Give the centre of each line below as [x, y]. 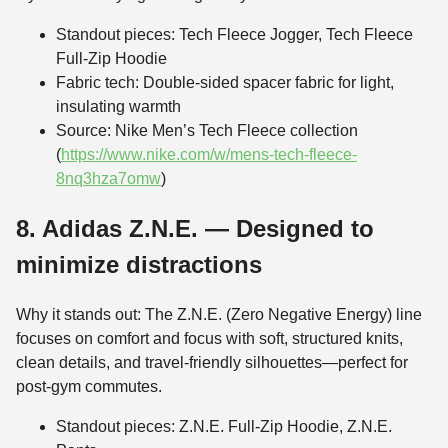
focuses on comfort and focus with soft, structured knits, [209, 338]
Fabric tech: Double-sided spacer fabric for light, [225, 82]
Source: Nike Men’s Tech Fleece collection [207, 130]
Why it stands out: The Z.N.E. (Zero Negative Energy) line [219, 314]
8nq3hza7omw [108, 178]
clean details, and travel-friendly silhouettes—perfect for [212, 362]
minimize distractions [139, 264]
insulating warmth [118, 106]
